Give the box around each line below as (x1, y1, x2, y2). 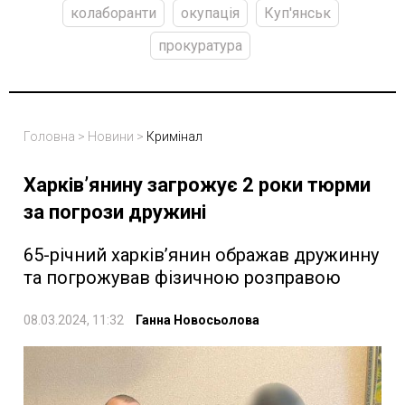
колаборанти (70, 4, 156, 22)
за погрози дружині (24, 200, 206, 223)
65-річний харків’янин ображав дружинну (24, 243, 379, 266)
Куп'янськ (263, 4, 331, 22)
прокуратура (158, 36, 242, 54)
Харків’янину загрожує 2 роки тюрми (24, 173, 371, 196)
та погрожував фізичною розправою (24, 266, 341, 288)
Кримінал (146, 128, 202, 144)
